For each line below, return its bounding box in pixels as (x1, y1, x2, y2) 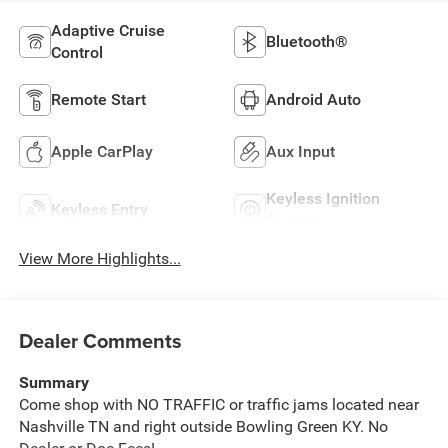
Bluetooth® (266, 32, 348, 52)
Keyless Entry (50, 200, 148, 220)
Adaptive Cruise (50, 21, 165, 41)
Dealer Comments (18, 325, 182, 355)
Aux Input (266, 142, 335, 162)
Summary (18, 372, 89, 392)
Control (50, 43, 103, 63)
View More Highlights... (18, 249, 181, 269)
